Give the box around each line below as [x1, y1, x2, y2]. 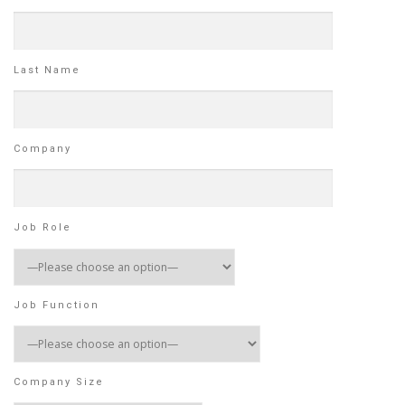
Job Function [14, 298, 99, 311]
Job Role [14, 221, 71, 234]
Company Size [14, 375, 104, 388]
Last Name [14, 63, 80, 76]
